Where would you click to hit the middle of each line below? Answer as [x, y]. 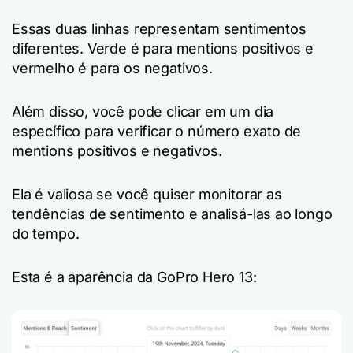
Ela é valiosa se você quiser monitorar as [147, 195]
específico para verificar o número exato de [157, 132]
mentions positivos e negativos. [117, 151]
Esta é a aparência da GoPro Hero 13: [134, 277]
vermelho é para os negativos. [112, 69]
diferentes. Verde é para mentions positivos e [163, 49]
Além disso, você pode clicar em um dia [143, 112]
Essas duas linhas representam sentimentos [159, 29]
